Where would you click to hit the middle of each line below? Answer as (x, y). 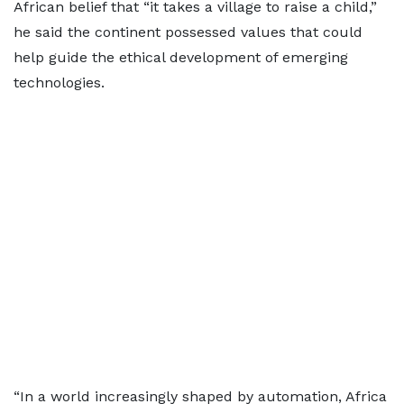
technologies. (59, 83)
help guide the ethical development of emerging (181, 57)
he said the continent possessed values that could (188, 32)
